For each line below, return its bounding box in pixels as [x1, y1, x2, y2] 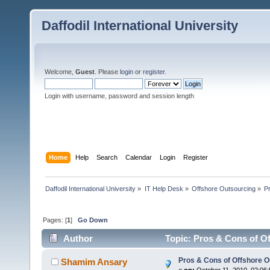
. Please [95, 68, 120, 75]
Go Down [78, 216, 108, 224]
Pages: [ [43, 216, 67, 224]
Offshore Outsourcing [191, 184, 256, 192]
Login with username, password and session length [45, 92, 194, 99]
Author [63, 233, 93, 244]
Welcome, [45, 68, 75, 75]
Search [96, 153, 118, 161]
